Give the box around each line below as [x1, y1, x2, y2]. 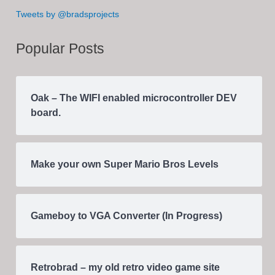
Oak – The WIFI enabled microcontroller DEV [31, 93, 238, 104]
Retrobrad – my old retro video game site [31, 262, 220, 273]
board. [31, 107, 61, 118]
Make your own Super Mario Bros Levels [31, 159, 219, 170]
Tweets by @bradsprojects [16, 9, 120, 19]
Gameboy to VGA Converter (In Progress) [31, 211, 223, 222]
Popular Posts [16, 40, 105, 56]
